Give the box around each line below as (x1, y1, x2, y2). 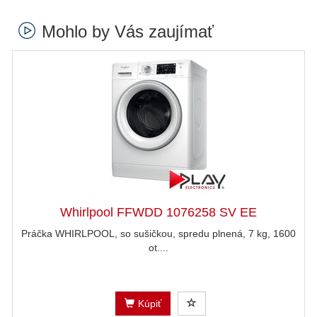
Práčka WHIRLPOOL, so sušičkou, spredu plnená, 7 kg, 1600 (21, 228, 296, 239)
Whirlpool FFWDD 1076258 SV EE (60, 205, 257, 219)
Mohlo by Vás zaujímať (42, 21, 214, 41)
